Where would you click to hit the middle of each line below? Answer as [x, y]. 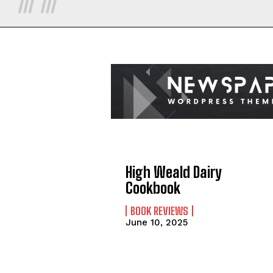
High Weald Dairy [174, 172]
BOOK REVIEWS [160, 211]
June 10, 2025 [157, 222]
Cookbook [153, 188]
